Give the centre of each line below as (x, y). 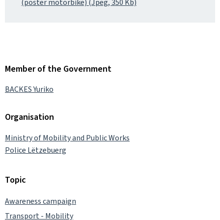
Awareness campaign (41, 201)
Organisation (29, 117)
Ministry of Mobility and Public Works (67, 137)
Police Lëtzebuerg (36, 150)
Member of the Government (58, 69)
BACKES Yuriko (29, 89)
